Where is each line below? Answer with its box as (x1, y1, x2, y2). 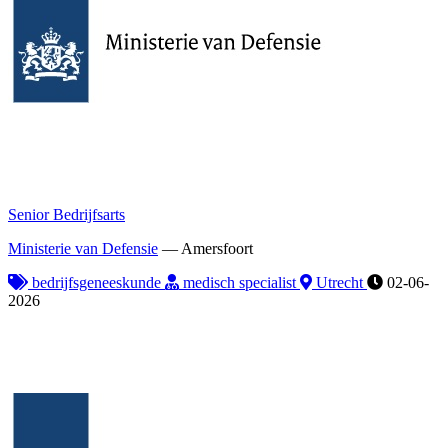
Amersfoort (181, 239, 253, 257)
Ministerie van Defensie (8, 239, 158, 257)
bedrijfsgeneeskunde (28, 273, 165, 291)
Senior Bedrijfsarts (8, 205, 125, 223)
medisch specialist (179, 273, 300, 291)
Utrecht (312, 273, 367, 291)
